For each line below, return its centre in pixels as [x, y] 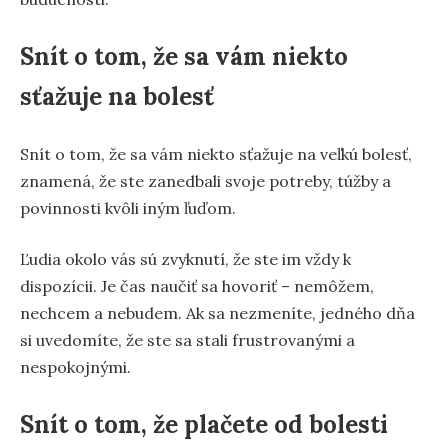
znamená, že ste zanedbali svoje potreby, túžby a [205, 181]
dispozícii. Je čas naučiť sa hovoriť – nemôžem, [197, 286]
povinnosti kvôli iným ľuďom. [128, 208]
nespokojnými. [75, 367]
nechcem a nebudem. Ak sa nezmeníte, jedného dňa [217, 313]
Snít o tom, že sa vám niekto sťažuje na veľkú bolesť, [216, 154]
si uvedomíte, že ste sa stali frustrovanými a [187, 340]
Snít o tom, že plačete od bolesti [204, 425]
